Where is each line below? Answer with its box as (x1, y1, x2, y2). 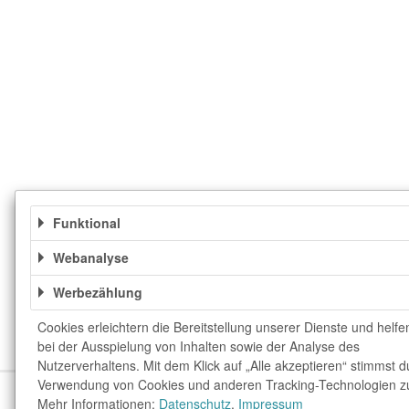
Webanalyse (53, 248, 129, 267)
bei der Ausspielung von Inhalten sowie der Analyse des (37, 337, 360, 355)
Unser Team (195, 386, 267, 404)
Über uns (117, 386, 170, 404)
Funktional (53, 214, 121, 232)
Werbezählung (53, 283, 142, 301)
